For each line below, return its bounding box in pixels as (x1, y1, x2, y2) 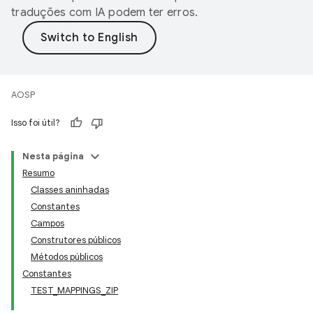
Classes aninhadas (31, 184, 109, 196)
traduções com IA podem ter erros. (11, 6, 198, 20)
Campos (31, 217, 64, 229)
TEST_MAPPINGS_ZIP (31, 284, 118, 296)
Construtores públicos (31, 234, 121, 246)
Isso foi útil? (11, 117, 60, 129)
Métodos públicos (31, 251, 103, 263)
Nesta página (22, 150, 84, 162)
